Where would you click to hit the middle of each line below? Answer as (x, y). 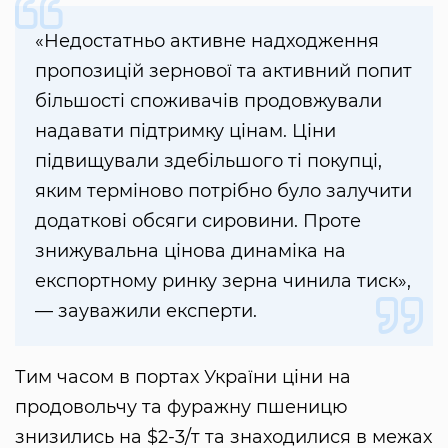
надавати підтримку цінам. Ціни (185, 131)
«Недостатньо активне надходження (207, 41)
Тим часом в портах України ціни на (183, 377)
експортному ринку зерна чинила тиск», (223, 281)
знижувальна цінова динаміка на (190, 251)
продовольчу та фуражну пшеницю (181, 407)
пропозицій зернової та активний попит (223, 71)
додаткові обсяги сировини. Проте (198, 221)
